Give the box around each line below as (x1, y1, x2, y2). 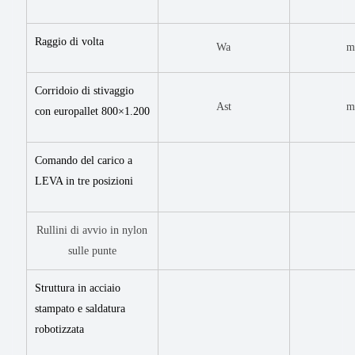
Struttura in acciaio (35, 281, 120, 294)
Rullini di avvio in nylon (36, 223, 148, 236)
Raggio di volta (35, 35, 104, 48)
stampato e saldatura (35, 302, 125, 315)
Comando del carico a (35, 154, 132, 166)
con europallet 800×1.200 (35, 105, 150, 117)
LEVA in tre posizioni (35, 174, 133, 187)
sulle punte (68, 244, 116, 257)
